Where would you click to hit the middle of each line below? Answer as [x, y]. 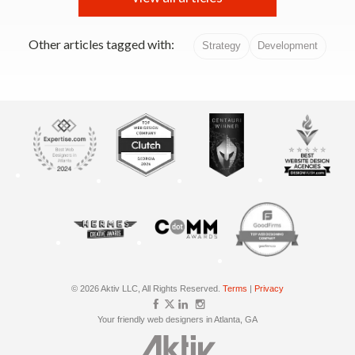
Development [288, 46]
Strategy [221, 46]
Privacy [269, 288]
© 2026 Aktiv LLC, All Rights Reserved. [147, 288]
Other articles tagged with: [102, 44]
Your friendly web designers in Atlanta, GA [177, 319]
